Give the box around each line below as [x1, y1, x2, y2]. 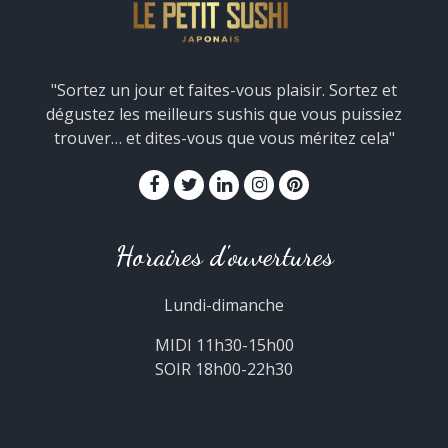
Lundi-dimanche [164, 294, 284, 316]
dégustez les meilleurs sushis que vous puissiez [46, 103, 402, 125]
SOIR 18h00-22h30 [155, 358, 293, 380]
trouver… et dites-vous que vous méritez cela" [53, 127, 395, 149]
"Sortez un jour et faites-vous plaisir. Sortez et [51, 79, 397, 101]
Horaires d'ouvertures [114, 239, 334, 273]
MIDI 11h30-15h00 [154, 334, 294, 356]
